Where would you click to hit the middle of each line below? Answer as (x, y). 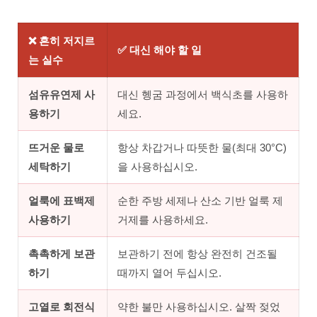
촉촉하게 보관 (62, 253)
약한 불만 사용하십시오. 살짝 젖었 (199, 306)
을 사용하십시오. (157, 166)
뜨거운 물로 (56, 147)
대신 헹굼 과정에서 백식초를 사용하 (203, 94)
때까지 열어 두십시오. (169, 272)
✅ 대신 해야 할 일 (160, 50)
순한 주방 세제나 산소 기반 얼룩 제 (200, 200)
